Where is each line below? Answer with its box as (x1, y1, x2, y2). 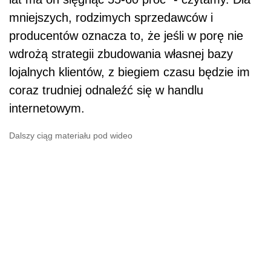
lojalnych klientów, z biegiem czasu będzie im (9, 65, 250, 79)
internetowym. (9, 101, 85, 115)
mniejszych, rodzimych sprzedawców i (9, 10, 213, 24)
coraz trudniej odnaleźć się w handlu (9, 83, 203, 97)
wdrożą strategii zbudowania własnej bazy (9, 47, 233, 60)
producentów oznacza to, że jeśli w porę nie (9, 28, 243, 42)
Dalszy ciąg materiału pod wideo (9, 130, 132, 140)
